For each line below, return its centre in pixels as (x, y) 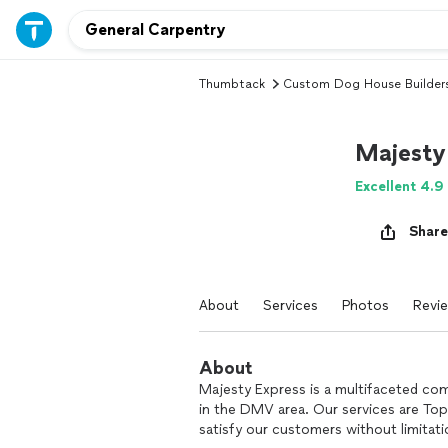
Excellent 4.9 (399, 186)
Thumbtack (232, 84)
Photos (365, 305)
